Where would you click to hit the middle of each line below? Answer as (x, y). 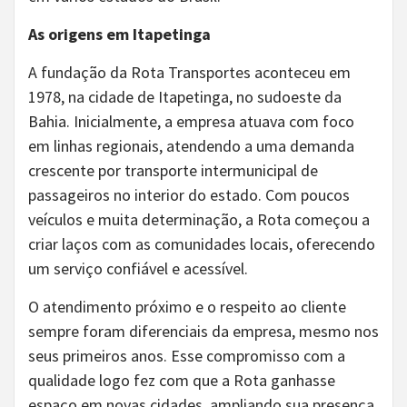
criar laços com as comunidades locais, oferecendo (202, 244)
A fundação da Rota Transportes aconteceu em (189, 72)
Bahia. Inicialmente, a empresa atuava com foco (191, 121)
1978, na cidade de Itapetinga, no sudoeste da (185, 97)
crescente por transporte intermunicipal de (173, 170)
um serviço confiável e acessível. (138, 268)
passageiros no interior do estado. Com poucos (189, 195)
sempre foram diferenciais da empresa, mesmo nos (203, 331)
